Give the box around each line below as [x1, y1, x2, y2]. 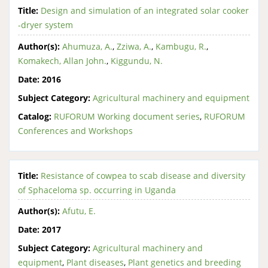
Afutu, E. [62, 205, 96, 217]
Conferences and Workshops [18, 124, 133, 136]
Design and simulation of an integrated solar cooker [41, 5, 249, 16]
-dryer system [18, 19, 73, 31]
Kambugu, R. [156, 40, 206, 52]
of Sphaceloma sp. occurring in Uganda [18, 184, 176, 196]
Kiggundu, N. [111, 54, 163, 66]
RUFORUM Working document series [54, 110, 200, 122]
